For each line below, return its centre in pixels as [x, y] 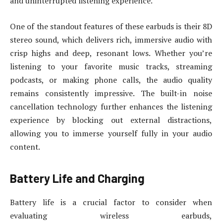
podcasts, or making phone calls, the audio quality [111, 80]
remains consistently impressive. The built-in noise [111, 93]
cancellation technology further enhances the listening [111, 106]
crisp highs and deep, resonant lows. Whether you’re [111, 53]
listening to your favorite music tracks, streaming [111, 66]
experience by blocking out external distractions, [111, 120]
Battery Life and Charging [77, 178]
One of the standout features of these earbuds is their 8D [111, 26]
